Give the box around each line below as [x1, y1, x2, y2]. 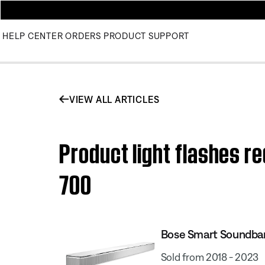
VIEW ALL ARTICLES [69, 93, 160, 105]
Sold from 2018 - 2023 [160, 250, 259, 263]
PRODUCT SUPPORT [103, 31, 189, 41]
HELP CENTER [2, 31, 63, 41]
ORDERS [65, 31, 101, 41]
